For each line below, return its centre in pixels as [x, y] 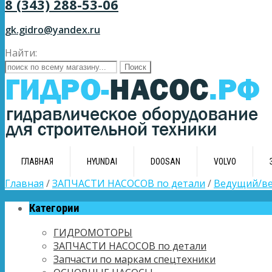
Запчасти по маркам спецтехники [134, 260]
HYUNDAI [102, 161]
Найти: [21, 53]
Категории [54, 208]
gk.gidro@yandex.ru [53, 30]
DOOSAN [165, 161]
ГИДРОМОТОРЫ [93, 233]
